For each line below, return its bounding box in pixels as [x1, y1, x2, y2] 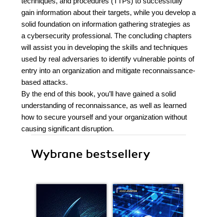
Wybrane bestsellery [31, 147, 150, 161]
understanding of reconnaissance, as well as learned [21, 101, 186, 109]
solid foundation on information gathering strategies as [21, 20, 190, 28]
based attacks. [21, 78, 68, 86]
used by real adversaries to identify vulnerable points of [21, 55, 194, 63]
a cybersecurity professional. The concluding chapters [21, 31, 192, 40]
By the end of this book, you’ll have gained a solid [21, 90, 176, 98]
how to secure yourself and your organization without [21, 113, 187, 121]
